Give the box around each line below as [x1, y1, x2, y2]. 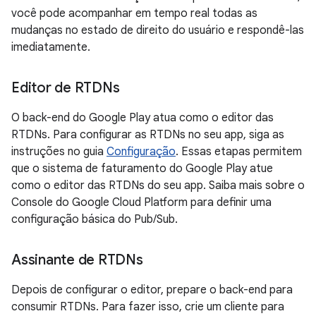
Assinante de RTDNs [11, 251, 143, 269]
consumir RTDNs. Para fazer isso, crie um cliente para [11, 300, 284, 315]
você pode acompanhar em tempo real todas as [11, 6, 257, 21]
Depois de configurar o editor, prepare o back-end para [11, 283, 293, 298]
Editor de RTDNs [11, 79, 120, 97]
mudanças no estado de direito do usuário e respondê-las [11, 23, 304, 38]
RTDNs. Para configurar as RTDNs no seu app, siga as [11, 128, 284, 142]
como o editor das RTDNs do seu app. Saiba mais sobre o [11, 178, 305, 193]
